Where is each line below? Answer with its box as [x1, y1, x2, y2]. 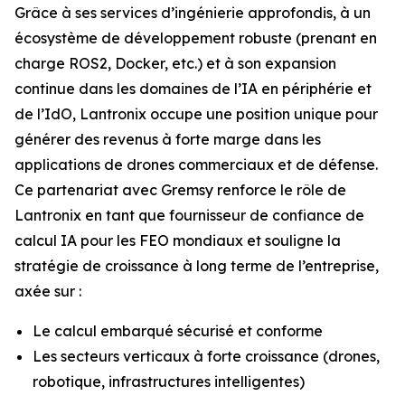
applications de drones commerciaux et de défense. [14, 155, 378, 174]
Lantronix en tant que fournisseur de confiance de [14, 206, 364, 225]
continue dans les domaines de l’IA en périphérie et [14, 80, 372, 99]
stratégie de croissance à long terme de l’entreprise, [14, 257, 379, 276]
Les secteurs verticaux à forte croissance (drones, [33, 347, 380, 366]
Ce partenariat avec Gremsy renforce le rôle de [14, 181, 346, 200]
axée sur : [14, 282, 81, 301]
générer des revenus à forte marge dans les [14, 130, 321, 149]
